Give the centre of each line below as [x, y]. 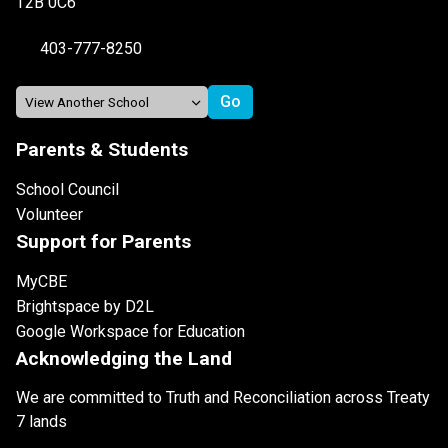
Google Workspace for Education [130, 332]
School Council [67, 190]
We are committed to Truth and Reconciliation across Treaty [223, 398]
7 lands [41, 422]
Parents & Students [102, 150]
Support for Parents [103, 242]
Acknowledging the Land [124, 359]
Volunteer [49, 215]
